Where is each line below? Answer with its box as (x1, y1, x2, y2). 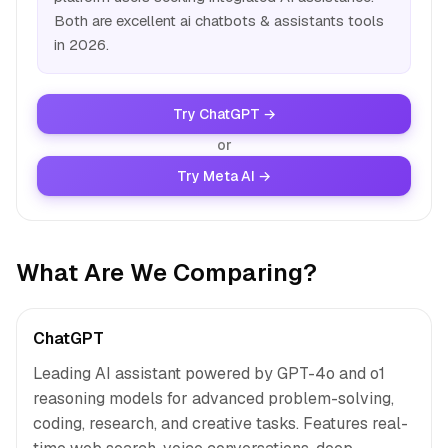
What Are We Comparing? (16, 257, 317, 288)
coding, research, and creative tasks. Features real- (33, 413, 408, 434)
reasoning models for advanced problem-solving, (33, 388, 394, 409)
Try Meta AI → (177, 167, 271, 185)
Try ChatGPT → (172, 105, 276, 123)
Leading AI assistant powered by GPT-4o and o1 (33, 363, 385, 384)
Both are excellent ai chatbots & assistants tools (54, 11, 384, 30)
